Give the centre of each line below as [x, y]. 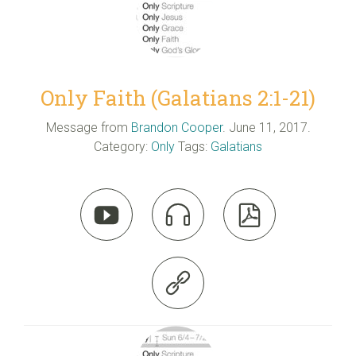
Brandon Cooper [176, 127]
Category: [122, 146]
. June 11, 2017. [266, 127]
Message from [87, 127]
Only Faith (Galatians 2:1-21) [178, 98]
